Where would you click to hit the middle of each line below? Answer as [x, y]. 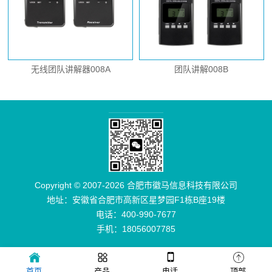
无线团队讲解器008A [70, 70]
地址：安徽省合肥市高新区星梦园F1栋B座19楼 [136, 200]
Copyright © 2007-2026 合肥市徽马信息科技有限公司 [136, 185]
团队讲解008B [202, 70]
